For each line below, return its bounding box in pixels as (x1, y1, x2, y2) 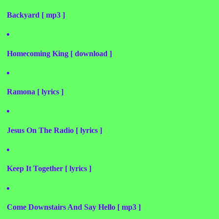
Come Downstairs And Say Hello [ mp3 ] (7, 202, 141, 211)
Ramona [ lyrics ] (7, 88, 64, 96)
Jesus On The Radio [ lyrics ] (7, 126, 102, 134)
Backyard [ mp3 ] (7, 11, 65, 20)
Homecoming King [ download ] (7, 49, 112, 58)
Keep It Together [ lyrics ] (7, 164, 91, 173)
